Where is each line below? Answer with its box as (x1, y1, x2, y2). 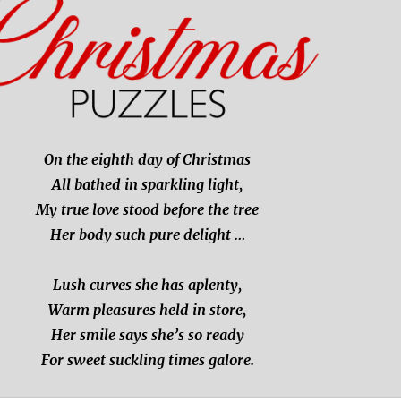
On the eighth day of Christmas (44, 149, 252, 168)
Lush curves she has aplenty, (53, 275, 243, 294)
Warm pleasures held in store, (48, 300, 247, 319)
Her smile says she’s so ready (50, 325, 244, 344)
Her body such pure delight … (49, 225, 245, 243)
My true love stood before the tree (36, 200, 260, 218)
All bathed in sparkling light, (52, 175, 243, 193)
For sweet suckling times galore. (40, 350, 254, 369)
